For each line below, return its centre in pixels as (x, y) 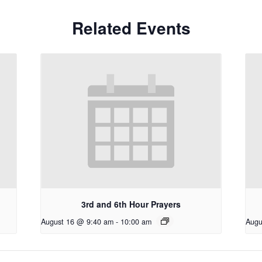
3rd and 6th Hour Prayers (131, 204)
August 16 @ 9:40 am (77, 222)
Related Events (131, 28)
